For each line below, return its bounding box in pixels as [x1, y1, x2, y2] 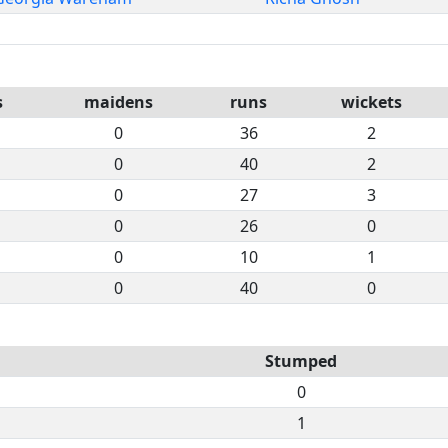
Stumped [265, 349, 337, 372]
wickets [340, 90, 402, 113]
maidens [83, 90, 153, 113]
